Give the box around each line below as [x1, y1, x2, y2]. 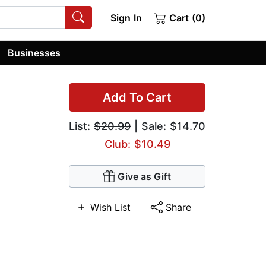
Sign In [110, 12, 142, 24]
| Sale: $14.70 [131, 120, 205, 133]
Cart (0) [166, 12, 205, 24]
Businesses [8, 46, 61, 59]
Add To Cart [103, 90, 172, 105]
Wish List [90, 201, 131, 214]
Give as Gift [118, 170, 171, 183]
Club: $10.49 [104, 138, 170, 151]
